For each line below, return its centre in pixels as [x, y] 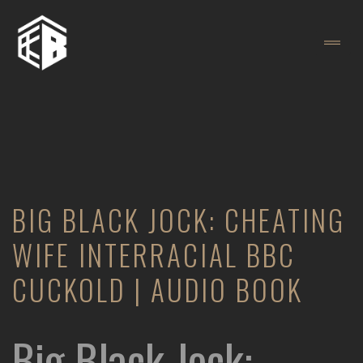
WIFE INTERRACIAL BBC [154, 254]
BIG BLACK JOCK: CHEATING [179, 220]
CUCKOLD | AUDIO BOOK [158, 289]
